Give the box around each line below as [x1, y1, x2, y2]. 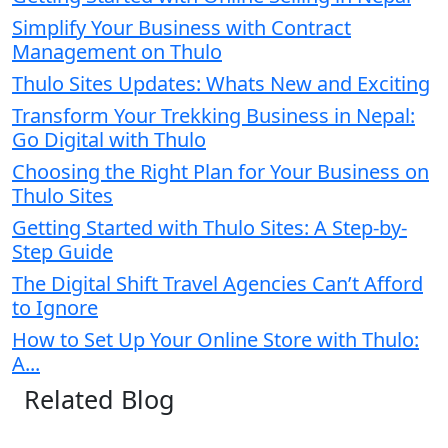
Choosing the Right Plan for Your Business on [12, 157, 429, 185]
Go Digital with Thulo [12, 125, 206, 153]
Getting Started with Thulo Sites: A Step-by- [12, 213, 407, 241]
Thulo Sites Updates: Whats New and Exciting [12, 69, 430, 97]
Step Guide [12, 237, 113, 265]
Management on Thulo [12, 37, 222, 65]
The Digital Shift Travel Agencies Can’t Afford [12, 269, 423, 297]
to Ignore [12, 293, 98, 321]
